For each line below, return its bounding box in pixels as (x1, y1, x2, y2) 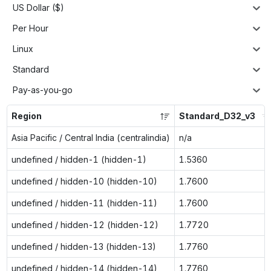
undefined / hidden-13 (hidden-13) (11, 241, 156, 252)
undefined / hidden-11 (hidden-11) (11, 197, 157, 208)
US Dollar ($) (13, 2, 64, 13)
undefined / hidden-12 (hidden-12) (11, 219, 158, 230)
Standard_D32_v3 (178, 110, 255, 121)
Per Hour (13, 23, 48, 34)
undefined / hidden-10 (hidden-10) (11, 175, 157, 186)
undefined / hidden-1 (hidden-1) (11, 154, 146, 165)
